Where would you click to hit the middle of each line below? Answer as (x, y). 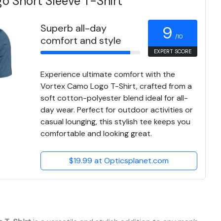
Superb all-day (74, 28)
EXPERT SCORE (173, 52)
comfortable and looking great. (96, 134)
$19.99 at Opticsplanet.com (119, 161)
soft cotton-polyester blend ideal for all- (114, 98)
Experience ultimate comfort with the (108, 74)
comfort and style (81, 41)
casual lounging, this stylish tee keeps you (115, 122)
